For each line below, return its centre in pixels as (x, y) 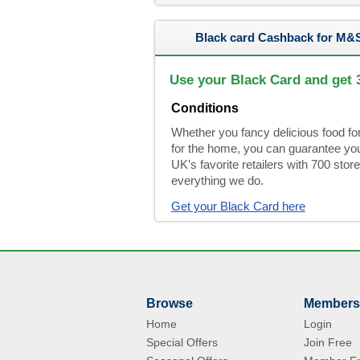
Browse (170, 303)
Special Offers (182, 342)
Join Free (328, 342)
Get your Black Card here (238, 206)
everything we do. (217, 180)
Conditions (205, 108)
